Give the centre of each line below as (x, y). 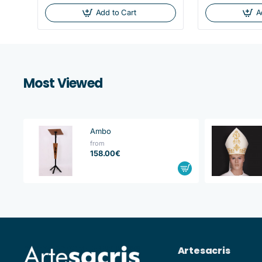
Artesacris (204, 250)
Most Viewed (63, 83)
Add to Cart (116, 13)
